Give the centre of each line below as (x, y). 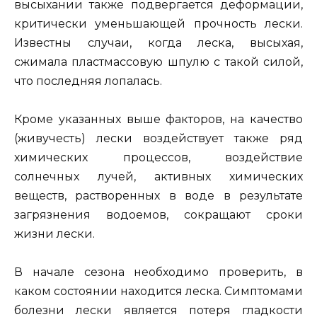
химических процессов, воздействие (158, 158)
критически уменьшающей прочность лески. (158, 23)
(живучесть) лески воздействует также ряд (158, 139)
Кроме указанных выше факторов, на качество (158, 120)
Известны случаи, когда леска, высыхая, (158, 42)
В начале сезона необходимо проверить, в (158, 272)
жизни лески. (54, 234)
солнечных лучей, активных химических (158, 177)
